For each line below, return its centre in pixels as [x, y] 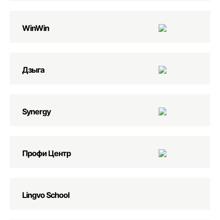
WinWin [36, 28]
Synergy [36, 111]
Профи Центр [46, 153]
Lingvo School [46, 195]
